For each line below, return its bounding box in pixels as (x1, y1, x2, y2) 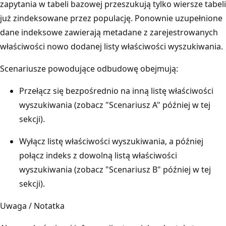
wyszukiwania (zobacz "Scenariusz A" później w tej (19, 99, 210, 110)
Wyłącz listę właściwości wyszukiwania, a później (19, 135, 203, 147)
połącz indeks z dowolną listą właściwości (19, 149, 177, 161)
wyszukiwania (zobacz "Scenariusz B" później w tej (19, 163, 211, 175)
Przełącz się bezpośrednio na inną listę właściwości (19, 85, 213, 96)
